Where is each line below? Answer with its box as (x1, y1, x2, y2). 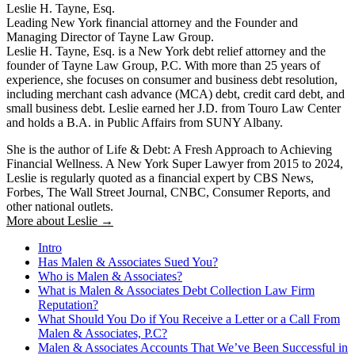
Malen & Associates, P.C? (38, 326, 167, 340)
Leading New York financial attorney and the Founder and (6, 15, 298, 29)
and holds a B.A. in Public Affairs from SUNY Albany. (6, 115, 283, 129)
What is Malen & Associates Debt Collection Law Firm (38, 283, 315, 297)
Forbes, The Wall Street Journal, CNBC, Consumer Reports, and (6, 185, 330, 199)
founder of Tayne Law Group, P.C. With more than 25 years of (6, 58, 320, 72)
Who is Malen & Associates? (38, 269, 182, 283)
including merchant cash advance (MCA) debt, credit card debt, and (6, 86, 345, 101)
